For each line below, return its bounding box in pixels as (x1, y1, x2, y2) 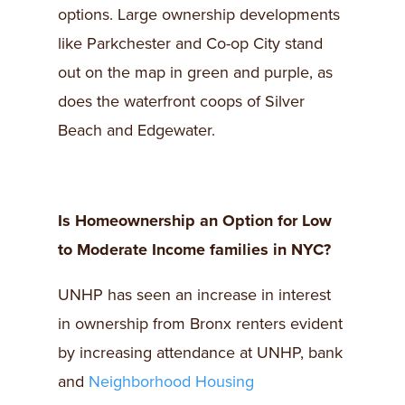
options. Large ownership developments (58, 5, 340, 24)
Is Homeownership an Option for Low (58, 211, 332, 231)
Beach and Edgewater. (58, 120, 215, 140)
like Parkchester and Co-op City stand (58, 33, 323, 53)
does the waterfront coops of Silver (58, 91, 305, 111)
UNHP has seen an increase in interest (58, 285, 331, 305)
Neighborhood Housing (89, 372, 254, 391)
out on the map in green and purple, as (58, 62, 333, 82)
